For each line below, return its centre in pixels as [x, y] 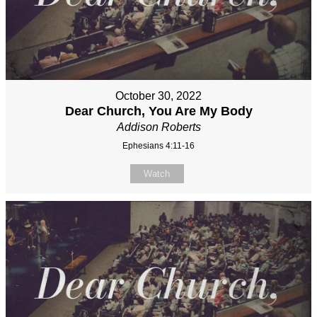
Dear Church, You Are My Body [158, 111]
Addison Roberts [158, 127]
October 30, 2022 [158, 96]
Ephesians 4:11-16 [158, 145]
